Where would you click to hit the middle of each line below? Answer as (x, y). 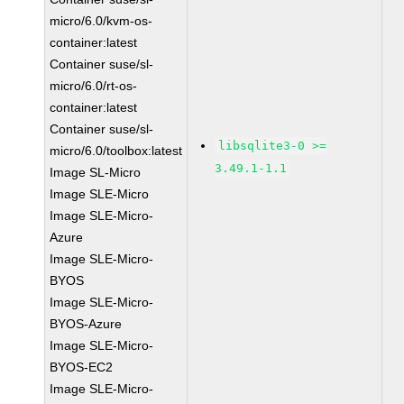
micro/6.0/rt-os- (94, 86)
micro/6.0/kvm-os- (101, 21)
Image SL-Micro (96, 172)
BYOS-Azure (86, 324)
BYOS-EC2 (82, 367)
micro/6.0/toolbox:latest (116, 151)
